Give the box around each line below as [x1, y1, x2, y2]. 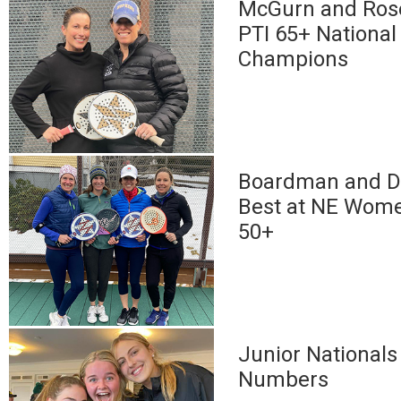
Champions [238, 47, 349, 72]
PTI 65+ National [238, 21, 397, 47]
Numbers [238, 367, 329, 392]
